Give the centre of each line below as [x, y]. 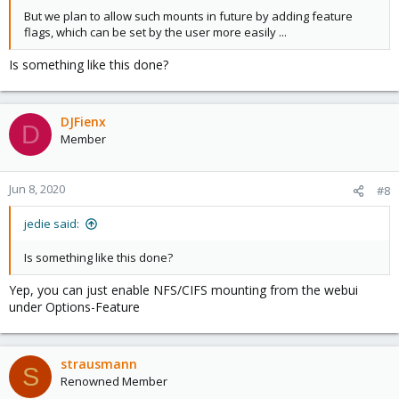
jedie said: [52, 224]
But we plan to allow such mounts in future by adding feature [188, 16]
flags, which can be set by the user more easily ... [155, 33]
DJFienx [83, 122]
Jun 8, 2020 [37, 189]
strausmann [99, 364]
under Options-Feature [74, 307]
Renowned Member [114, 382]
